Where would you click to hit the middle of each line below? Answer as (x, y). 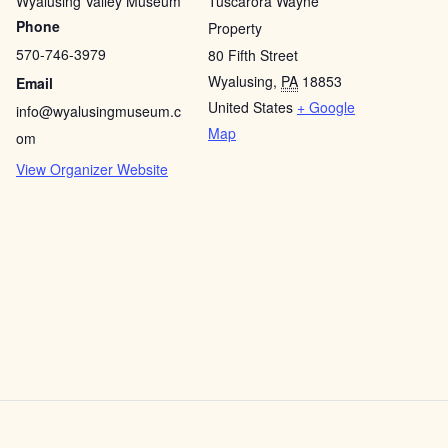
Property (235, 28)
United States (250, 107)
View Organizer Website (92, 169)
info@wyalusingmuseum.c (98, 111)
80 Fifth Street (253, 55)
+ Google (326, 107)
